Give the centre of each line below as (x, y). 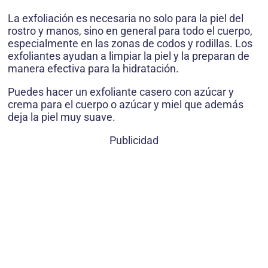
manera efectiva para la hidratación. (93, 68)
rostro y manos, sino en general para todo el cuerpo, (130, 31)
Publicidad (134, 140)
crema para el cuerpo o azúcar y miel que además (126, 104)
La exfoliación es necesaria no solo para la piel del (126, 18)
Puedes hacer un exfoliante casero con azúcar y (121, 92)
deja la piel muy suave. (62, 117)
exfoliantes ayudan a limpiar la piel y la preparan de (129, 56)
